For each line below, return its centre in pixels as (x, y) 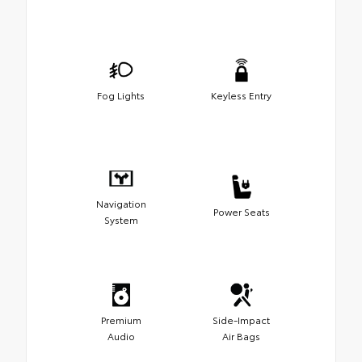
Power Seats (241, 212)
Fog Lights (121, 95)
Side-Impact (241, 320)
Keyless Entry (241, 95)
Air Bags (241, 336)
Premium (121, 320)
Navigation (121, 204)
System (121, 220)
